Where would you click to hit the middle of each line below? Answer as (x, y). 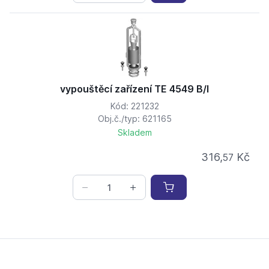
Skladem (134, 133)
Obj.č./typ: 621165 (134, 119)
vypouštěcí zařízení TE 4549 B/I (134, 89)
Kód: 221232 (134, 106)
